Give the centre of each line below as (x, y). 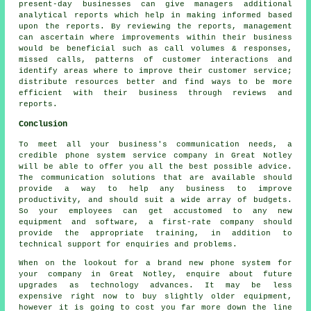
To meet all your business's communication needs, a (155, 145)
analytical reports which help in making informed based (155, 16)
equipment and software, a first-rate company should (155, 222)
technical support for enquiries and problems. (128, 245)
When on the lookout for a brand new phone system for (155, 263)
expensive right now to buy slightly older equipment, (155, 297)
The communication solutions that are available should (155, 178)
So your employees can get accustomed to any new (155, 211)
